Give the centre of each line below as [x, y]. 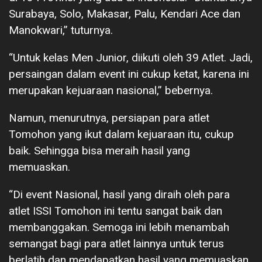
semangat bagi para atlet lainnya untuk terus [116, 244]
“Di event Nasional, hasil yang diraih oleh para [119, 195]
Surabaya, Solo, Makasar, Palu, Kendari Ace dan [125, 14]
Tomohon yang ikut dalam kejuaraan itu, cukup [121, 135]
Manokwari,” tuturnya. [61, 30]
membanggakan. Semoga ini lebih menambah [119, 227]
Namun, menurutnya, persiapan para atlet [109, 118]
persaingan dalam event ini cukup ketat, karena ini [129, 74]
